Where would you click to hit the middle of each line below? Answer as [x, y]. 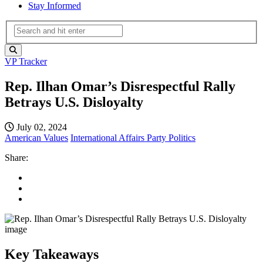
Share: [16, 158]
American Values [36, 138]
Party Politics [171, 138]
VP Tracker [26, 62]
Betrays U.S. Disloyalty [74, 102]
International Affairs [109, 138]
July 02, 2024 [41, 127]
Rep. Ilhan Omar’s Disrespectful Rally [120, 87]
